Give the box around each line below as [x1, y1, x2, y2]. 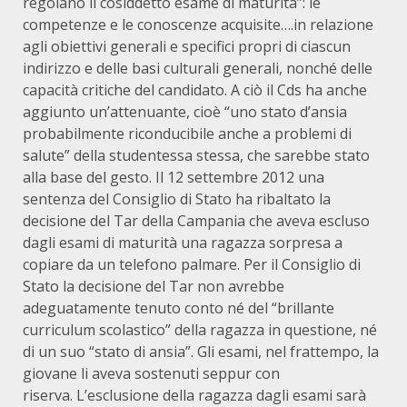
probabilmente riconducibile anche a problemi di [23, 124, 352, 144]
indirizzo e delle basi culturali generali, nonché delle [23, 58, 372, 78]
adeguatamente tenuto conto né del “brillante [23, 298, 334, 318]
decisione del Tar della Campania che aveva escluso [23, 211, 370, 231]
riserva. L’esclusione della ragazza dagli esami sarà [23, 385, 366, 405]
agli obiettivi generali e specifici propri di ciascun [23, 36, 351, 56]
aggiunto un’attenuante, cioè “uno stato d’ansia [23, 102, 347, 122]
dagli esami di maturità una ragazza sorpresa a [23, 233, 342, 253]
